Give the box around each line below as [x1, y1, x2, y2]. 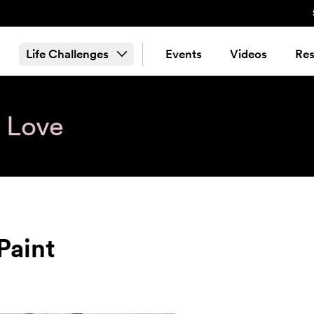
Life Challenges [26, 46, 109, 61]
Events [165, 46, 202, 61]
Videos [229, 46, 267, 61]
